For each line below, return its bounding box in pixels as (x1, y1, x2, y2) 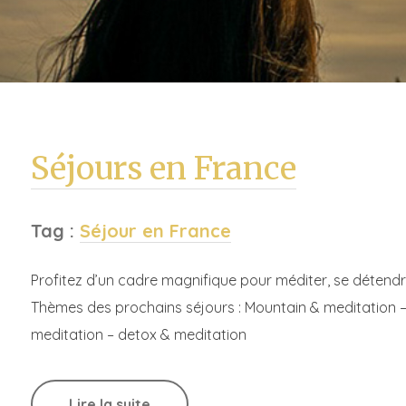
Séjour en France (80, 218, 231, 242)
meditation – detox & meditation (31, 324, 246, 343)
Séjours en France (31, 148, 296, 188)
